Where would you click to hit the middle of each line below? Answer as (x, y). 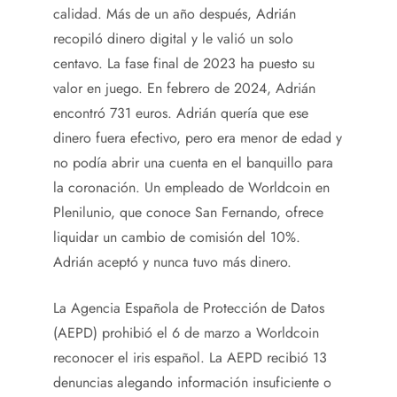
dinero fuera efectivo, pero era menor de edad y (198, 138)
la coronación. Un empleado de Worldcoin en (191, 187)
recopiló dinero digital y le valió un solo (173, 39)
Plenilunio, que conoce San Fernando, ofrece (188, 212)
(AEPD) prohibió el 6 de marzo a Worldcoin (186, 333)
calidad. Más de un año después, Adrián (175, 14)
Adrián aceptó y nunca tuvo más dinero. (172, 262)
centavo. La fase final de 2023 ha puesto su (184, 63)
